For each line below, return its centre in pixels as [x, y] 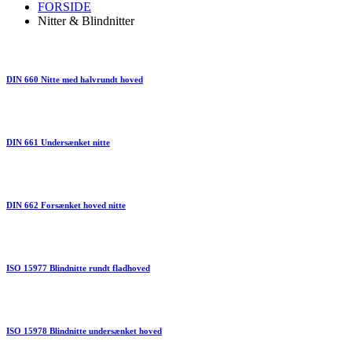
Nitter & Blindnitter [86, 20]
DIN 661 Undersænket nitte [58, 142]
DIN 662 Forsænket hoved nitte [66, 205]
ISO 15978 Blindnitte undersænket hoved [84, 330]
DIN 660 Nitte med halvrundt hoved [75, 79]
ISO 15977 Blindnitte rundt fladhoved [78, 268]
